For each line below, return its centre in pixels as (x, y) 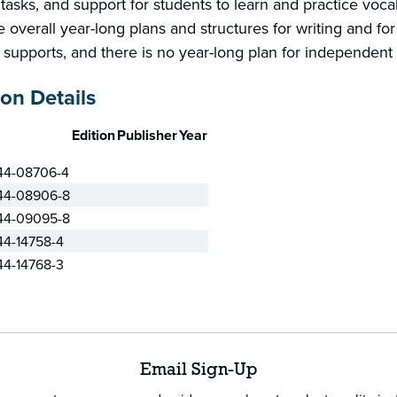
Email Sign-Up (198, 370)
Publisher (147, 135)
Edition (93, 135)
